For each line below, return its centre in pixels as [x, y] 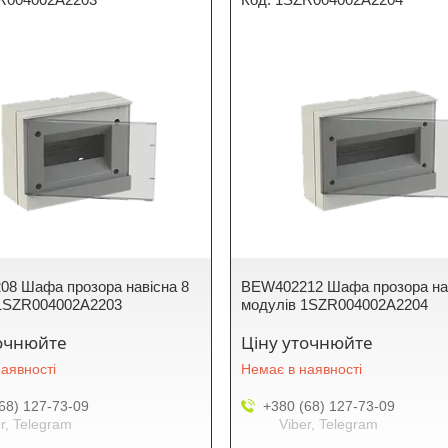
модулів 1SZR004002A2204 [335, 304]
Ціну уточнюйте [307, 342]
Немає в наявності [302, 369]
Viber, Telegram [329, 424]
